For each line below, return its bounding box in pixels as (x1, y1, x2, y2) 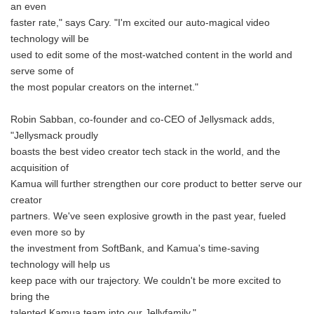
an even (11, 1, 46, 12)
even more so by (11, 227, 85, 238)
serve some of (11, 66, 74, 76)
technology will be (11, 34, 89, 44)
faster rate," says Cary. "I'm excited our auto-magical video (11, 18, 270, 28)
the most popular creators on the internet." (11, 82, 198, 93)
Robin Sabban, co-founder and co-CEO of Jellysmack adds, (11, 114, 275, 125)
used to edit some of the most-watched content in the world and (11, 50, 292, 60)
